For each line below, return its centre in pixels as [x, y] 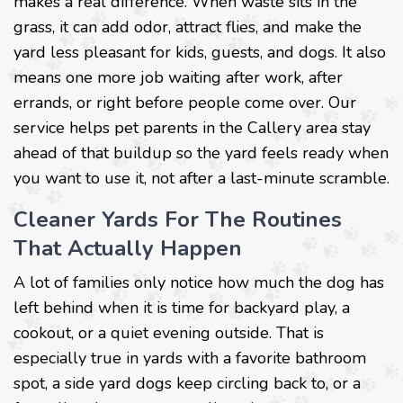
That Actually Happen [128, 249]
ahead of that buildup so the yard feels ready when [201, 153]
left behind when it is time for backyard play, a [182, 308]
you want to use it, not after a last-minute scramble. [201, 179]
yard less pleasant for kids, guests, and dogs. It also [200, 53]
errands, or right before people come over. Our [185, 103]
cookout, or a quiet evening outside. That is [169, 333]
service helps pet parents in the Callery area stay [192, 128]
